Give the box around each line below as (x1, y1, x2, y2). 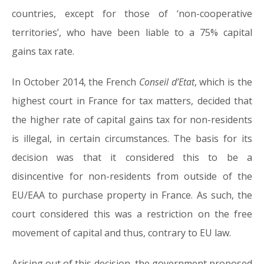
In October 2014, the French (12, 75, 139, 89)
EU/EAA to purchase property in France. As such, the (12, 189, 252, 202)
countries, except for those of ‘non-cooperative (12, 7, 252, 21)
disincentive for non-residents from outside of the (12, 170, 252, 183)
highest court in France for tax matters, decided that (12, 94, 252, 108)
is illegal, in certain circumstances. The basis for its (12, 132, 252, 146)
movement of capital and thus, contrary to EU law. (12, 226, 231, 240)
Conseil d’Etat (138, 75, 194, 89)
